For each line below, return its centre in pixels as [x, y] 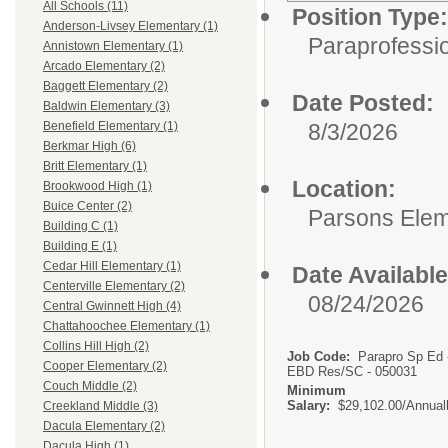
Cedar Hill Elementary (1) [112, 266]
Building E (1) [80, 246]
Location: [344, 189]
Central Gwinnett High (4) [112, 306]
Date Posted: [363, 103]
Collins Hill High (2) [96, 346]
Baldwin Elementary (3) [106, 106]
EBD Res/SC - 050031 [352, 371]
